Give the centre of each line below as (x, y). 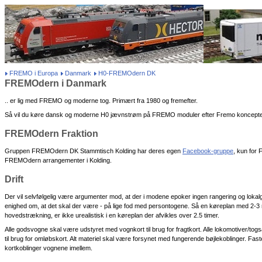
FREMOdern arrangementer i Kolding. (58, 160)
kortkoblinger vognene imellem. (49, 248)
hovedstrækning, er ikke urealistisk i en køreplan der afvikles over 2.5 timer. (112, 215)
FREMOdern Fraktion (51, 134)
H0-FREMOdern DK (127, 73)
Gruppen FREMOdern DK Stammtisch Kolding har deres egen (94, 151)
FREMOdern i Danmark (56, 83)
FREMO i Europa (34, 73)
